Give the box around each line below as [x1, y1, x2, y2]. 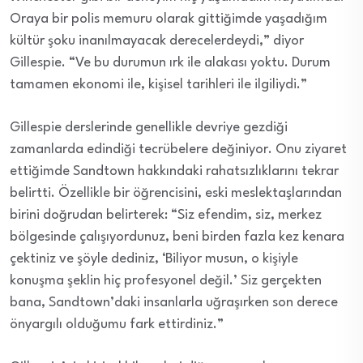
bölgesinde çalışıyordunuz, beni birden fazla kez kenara [10, 230, 344, 245]
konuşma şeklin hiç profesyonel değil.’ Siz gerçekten [10, 274, 322, 288]
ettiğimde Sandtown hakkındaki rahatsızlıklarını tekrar [10, 164, 339, 179]
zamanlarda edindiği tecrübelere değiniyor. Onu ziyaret [10, 143, 347, 157]
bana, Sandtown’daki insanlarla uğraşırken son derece [10, 296, 338, 310]
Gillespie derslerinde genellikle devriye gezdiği [10, 121, 288, 135]
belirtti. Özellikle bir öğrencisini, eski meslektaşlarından [10, 186, 342, 201]
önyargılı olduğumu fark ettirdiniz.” [10, 318, 224, 332]
